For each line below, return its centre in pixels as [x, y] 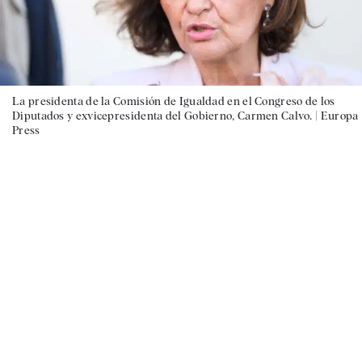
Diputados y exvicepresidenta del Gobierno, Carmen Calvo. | [166, 115]
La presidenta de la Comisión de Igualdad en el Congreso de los [174, 101]
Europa [339, 115]
